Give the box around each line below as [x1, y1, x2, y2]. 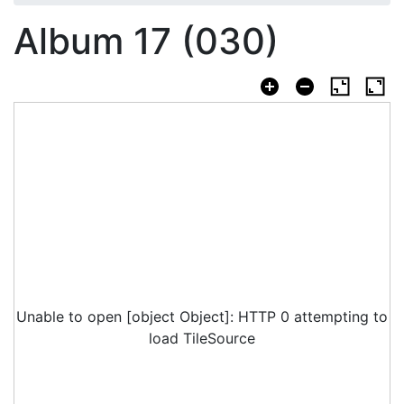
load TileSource [149, 329, 255, 348]
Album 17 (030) [14, 18, 279, 63]
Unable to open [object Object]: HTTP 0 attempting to [16, 308, 388, 326]
